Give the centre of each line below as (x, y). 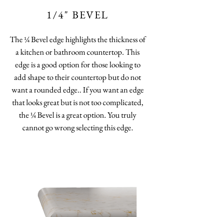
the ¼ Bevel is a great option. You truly (77, 115)
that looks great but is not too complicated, (77, 102)
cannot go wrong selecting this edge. (77, 127)
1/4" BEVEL (77, 15)
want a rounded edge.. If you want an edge (77, 90)
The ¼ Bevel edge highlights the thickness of (77, 39)
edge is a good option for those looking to (77, 64)
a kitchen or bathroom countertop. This (77, 52)
